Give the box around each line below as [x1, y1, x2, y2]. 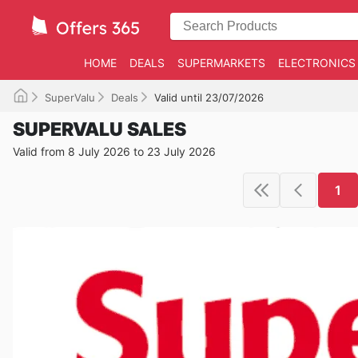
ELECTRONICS [278, 56, 356, 70]
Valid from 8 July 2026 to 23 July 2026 [13, 145, 216, 158]
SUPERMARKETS [177, 56, 265, 70]
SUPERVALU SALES [13, 118, 186, 141]
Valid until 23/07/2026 [154, 91, 264, 104]
